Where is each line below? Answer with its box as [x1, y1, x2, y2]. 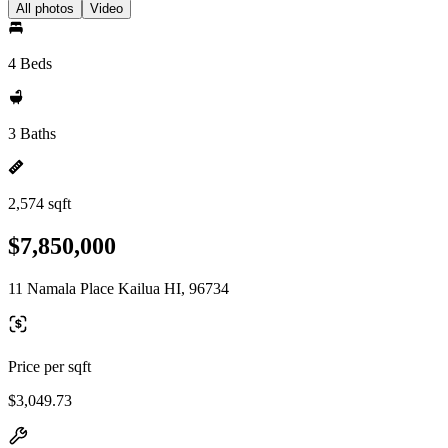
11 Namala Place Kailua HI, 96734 [8, 279, 229, 297]
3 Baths [8, 125, 56, 142]
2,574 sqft [8, 195, 71, 212]
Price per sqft [8, 357, 91, 375]
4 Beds [8, 55, 52, 72]
